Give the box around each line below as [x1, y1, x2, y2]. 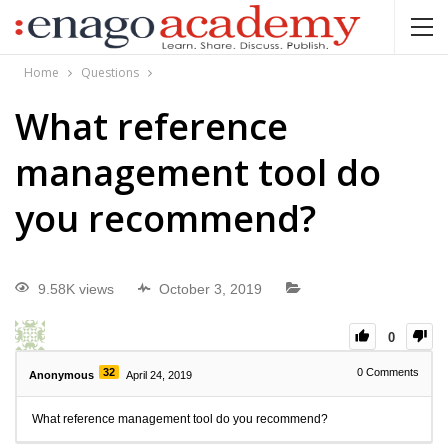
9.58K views [38, 281, 114, 298]
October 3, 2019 [159, 281, 262, 298]
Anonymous [29, 369, 94, 382]
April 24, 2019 [126, 369, 192, 382]
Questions [81, 64, 139, 81]
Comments [363, 366, 419, 379]
